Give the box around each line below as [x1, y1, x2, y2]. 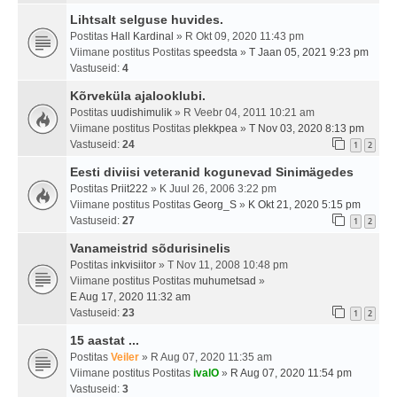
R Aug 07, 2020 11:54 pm [230, 367, 352, 380]
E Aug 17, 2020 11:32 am [70, 291, 191, 304]
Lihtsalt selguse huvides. [70, 12, 223, 27]
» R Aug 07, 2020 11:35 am [139, 351, 272, 364]
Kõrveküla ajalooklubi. [70, 89, 206, 104]
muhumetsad [193, 275, 256, 288]
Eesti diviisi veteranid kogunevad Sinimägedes [70, 165, 354, 180]
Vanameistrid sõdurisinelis [70, 241, 230, 256]
